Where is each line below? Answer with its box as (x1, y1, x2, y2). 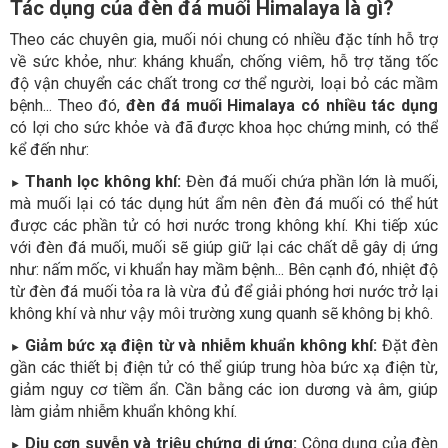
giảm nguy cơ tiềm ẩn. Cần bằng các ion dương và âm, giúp (10, 379, 438, 399)
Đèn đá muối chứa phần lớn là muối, (181, 171, 439, 191)
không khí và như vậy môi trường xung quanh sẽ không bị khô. (10, 303, 433, 323)
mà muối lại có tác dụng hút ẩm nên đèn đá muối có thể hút (10, 193, 438, 213)
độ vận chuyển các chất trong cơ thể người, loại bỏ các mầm (10, 73, 438, 93)
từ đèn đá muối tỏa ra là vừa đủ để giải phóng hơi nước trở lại (10, 281, 438, 301)
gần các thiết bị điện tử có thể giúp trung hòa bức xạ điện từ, (10, 357, 438, 377)
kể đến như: (10, 139, 89, 159)
